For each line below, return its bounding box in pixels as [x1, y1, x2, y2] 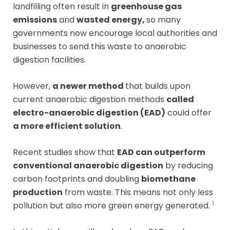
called [166, 93, 194, 105]
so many [146, 13, 181, 26]
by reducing [163, 159, 213, 171]
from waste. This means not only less [63, 186, 213, 198]
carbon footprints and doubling [13, 172, 141, 185]
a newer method [52, 80, 125, 92]
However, [13, 80, 52, 92]
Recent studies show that [13, 146, 117, 158]
